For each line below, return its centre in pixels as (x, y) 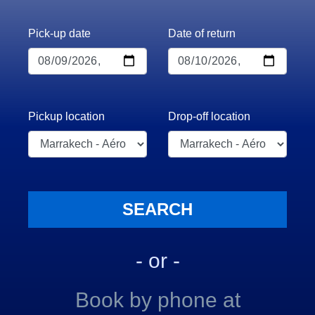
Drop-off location (209, 116)
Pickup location (66, 116)
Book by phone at (157, 300)
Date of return (202, 33)
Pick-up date (59, 33)
